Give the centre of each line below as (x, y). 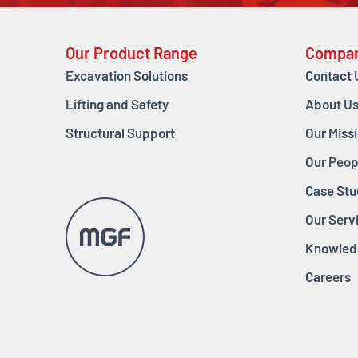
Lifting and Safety (117, 105)
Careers (328, 278)
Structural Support (120, 134)
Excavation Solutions (127, 77)
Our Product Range (131, 55)
